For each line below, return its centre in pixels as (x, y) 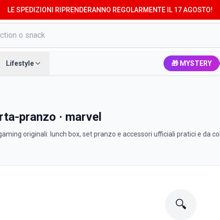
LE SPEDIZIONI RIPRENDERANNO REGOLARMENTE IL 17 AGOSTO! (110, 10)
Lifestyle (20, 63)
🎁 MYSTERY (192, 63)
